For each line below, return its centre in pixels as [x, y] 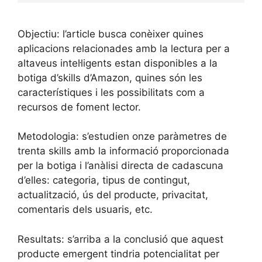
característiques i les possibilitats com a [111, 92]
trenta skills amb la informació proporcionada [123, 151]
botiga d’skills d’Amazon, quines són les [110, 77]
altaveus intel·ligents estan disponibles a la [118, 63]
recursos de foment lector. [79, 107]
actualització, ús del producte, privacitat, [113, 195]
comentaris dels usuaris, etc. [85, 210]
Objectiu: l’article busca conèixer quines [111, 34]
